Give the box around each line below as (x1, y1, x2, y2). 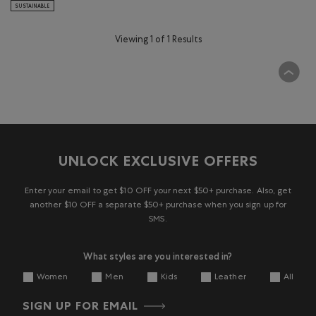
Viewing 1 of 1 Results (114, 36, 202, 46)
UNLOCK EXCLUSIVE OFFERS (58, 155, 258, 170)
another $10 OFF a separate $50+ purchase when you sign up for (30, 201, 286, 210)
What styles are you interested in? (83, 250, 233, 262)
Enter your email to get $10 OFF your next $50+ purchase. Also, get (24, 187, 292, 196)
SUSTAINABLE (15, 3, 50, 10)
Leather (214, 273, 246, 282)
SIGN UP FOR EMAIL (23, 301, 138, 313)
